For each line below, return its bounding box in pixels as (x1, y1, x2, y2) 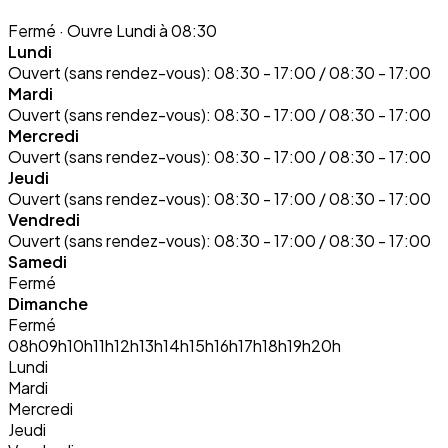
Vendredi (8, 208, 80, 230)
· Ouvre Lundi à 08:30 (56, 19, 217, 41)
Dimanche (8, 292, 88, 314)
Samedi (8, 250, 67, 272)
